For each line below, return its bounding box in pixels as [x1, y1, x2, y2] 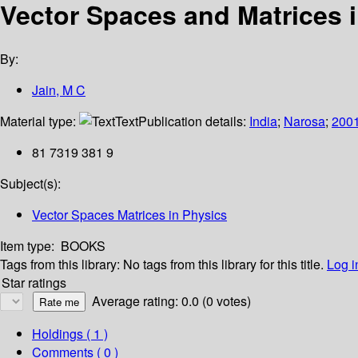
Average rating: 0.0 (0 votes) [92, 292, 251, 311]
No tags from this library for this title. [123, 255, 324, 274]
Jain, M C [32, 81, 86, 100]
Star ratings [2, 273, 66, 292]
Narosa [284, 112, 325, 131]
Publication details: [138, 112, 249, 131]
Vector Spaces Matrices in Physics [32, 205, 227, 225]
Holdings [32, 324, 83, 344]
